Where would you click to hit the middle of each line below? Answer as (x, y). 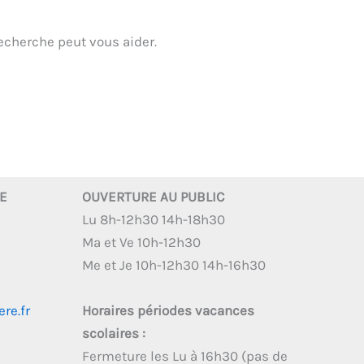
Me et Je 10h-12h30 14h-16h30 (174, 265)
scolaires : (114, 334)
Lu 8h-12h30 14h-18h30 (154, 220)
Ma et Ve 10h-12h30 (141, 243)
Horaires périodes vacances (168, 311)
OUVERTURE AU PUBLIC (153, 197)
